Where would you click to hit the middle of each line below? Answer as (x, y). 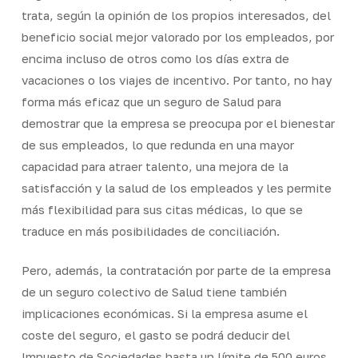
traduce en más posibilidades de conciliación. (150, 231)
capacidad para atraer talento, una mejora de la (155, 166)
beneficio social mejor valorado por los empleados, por (177, 36)
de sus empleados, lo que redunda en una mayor (157, 144)
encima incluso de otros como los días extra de (155, 58)
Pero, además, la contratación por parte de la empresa (176, 270)
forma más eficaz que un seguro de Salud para (151, 101)
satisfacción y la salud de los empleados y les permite (176, 187)
